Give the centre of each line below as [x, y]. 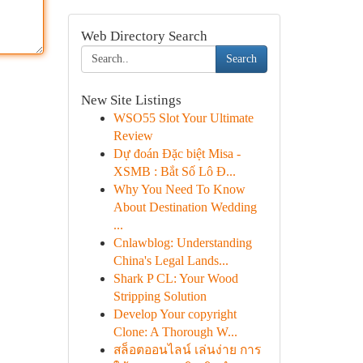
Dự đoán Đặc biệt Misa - [177, 154]
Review [133, 136]
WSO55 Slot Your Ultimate [183, 118]
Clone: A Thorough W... [175, 332]
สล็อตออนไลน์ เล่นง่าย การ [187, 350]
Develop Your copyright [175, 314]
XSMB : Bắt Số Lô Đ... [174, 171]
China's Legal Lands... [171, 261]
